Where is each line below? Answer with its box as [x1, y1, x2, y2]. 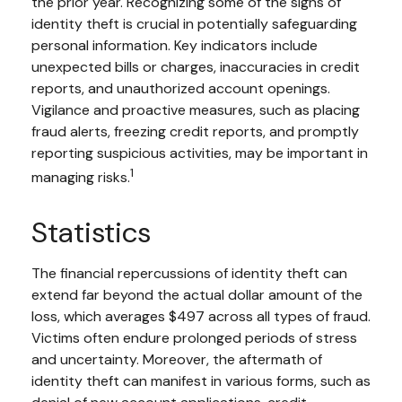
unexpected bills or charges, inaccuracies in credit [31, 57, 360, 76]
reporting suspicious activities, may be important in [31, 144, 368, 162]
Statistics [31, 214, 151, 252]
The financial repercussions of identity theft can [31, 264, 347, 284]
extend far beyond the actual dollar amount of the [31, 285, 363, 305]
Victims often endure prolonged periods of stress [31, 328, 357, 348]
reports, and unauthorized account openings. [31, 79, 330, 98]
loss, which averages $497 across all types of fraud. [31, 307, 371, 327]
